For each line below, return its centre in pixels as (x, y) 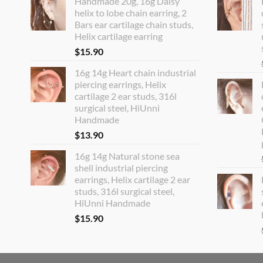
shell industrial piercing (121, 167)
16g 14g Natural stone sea (127, 156)
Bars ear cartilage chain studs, (134, 24)
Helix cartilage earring (119, 36)
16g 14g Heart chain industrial (135, 72)
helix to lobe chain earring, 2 (131, 12)
